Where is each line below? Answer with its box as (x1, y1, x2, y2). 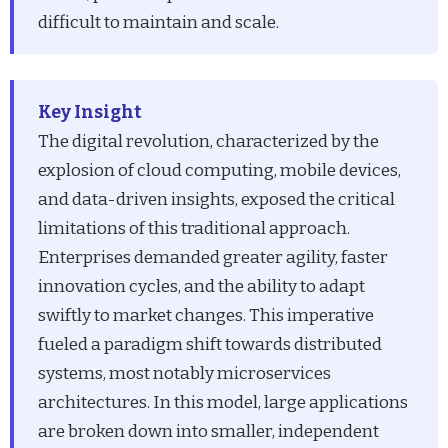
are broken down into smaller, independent (38, 420, 380, 442)
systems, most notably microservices (38, 362, 332, 384)
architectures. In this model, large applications (38, 391, 409, 413)
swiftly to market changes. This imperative (38, 304, 375, 326)
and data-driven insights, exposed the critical (38, 188, 396, 210)
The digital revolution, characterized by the (38, 130, 380, 152)
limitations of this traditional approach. (38, 217, 351, 239)
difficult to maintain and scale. (38, 11, 280, 33)
